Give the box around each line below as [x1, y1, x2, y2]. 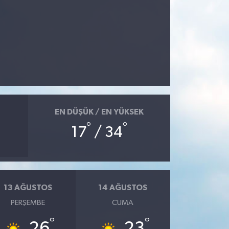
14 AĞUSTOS [98, 184, 148, 192]
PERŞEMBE [11, 198, 45, 207]
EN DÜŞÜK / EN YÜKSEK [54, 108, 144, 117]
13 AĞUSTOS [4, 184, 53, 192]
